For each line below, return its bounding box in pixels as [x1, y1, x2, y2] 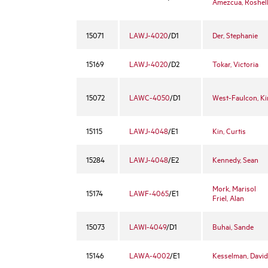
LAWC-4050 [129, 92, 170, 102]
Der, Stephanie [212, 29, 258, 40]
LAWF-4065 [129, 187, 169, 198]
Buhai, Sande [212, 221, 254, 232]
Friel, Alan [212, 192, 244, 203]
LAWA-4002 [129, 249, 170, 260]
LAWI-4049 [129, 221, 166, 232]
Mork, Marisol [212, 182, 256, 193]
